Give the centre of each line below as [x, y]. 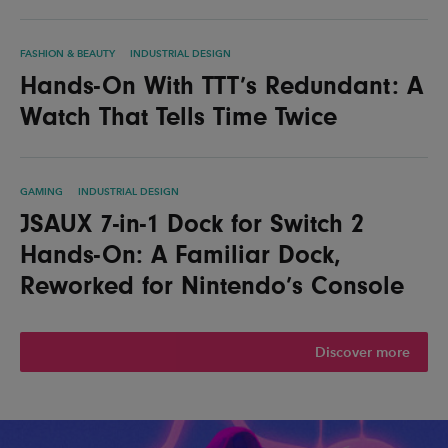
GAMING [41, 192]
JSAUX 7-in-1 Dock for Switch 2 [192, 223]
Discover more [362, 352]
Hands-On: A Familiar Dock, [180, 254]
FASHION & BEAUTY [67, 54]
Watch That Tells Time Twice [178, 116]
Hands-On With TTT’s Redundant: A [221, 85]
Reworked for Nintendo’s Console [212, 285]
